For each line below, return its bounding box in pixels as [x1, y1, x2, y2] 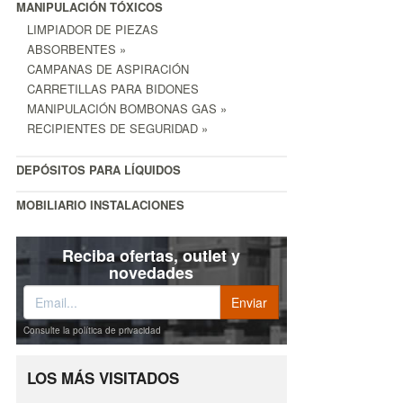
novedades [109, 261, 194, 285]
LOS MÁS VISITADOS [27, 367, 179, 390]
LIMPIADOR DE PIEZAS [27, 21, 158, 39]
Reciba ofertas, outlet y [62, 244, 241, 268]
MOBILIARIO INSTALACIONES [16, 196, 184, 214]
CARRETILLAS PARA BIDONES [27, 80, 199, 98]
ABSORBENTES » [27, 40, 126, 58]
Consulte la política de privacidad [23, 324, 161, 337]
